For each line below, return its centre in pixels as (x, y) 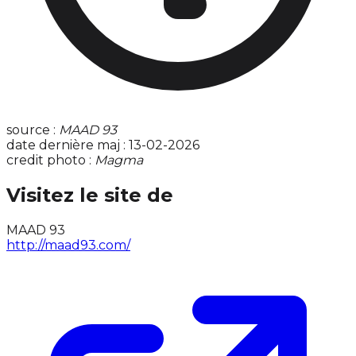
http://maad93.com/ (68, 246)
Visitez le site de (90, 195)
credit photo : (50, 161)
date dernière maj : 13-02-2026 (103, 145)
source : (33, 130)
